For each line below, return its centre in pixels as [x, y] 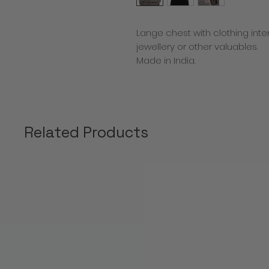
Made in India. [167, 60]
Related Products [86, 132]
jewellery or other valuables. [198, 46]
